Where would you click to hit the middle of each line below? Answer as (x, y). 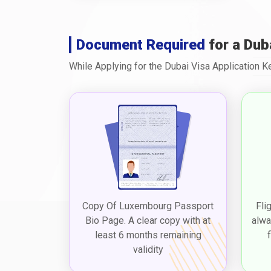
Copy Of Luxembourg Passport (148, 206)
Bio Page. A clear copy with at (148, 220)
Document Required (141, 44)
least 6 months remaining (148, 235)
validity (148, 249)
